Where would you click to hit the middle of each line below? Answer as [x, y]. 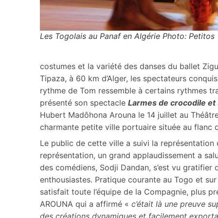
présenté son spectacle [84, 102]
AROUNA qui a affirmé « [86, 204]
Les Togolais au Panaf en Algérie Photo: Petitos [127, 36]
